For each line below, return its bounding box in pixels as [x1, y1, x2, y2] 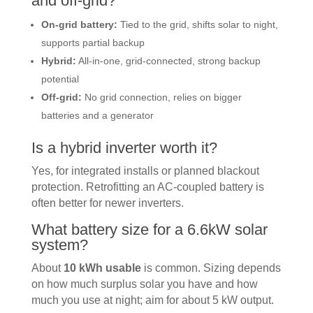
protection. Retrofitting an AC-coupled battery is [31, 180, 264, 193]
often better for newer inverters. [31, 196, 184, 209]
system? [31, 235, 88, 254]
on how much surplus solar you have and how [31, 277, 258, 290]
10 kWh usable [63, 261, 141, 274]
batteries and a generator [41, 109, 154, 121]
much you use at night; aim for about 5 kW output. [31, 293, 274, 306]
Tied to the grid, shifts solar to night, [117, 18, 278, 30]
